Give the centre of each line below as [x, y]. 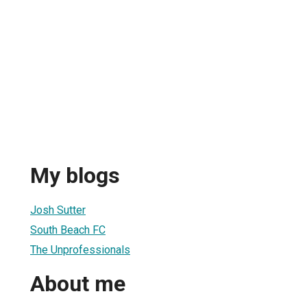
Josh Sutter [58, 210]
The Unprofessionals [80, 249]
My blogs [75, 176]
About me [78, 284]
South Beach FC [68, 230]
